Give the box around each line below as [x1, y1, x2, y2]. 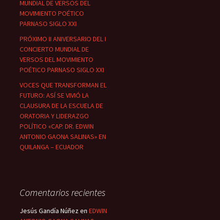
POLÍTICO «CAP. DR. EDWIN [20, 122, 94, 131]
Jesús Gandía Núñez [20, 206, 79, 216]
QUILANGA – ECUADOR [20, 142, 83, 152]
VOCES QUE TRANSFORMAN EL [20, 81, 107, 90]
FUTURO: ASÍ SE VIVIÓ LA [20, 91, 89, 100]
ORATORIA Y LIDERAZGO [20, 111, 89, 121]
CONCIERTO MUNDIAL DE [20, 45, 89, 54]
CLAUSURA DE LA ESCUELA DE [20, 101, 103, 110]
